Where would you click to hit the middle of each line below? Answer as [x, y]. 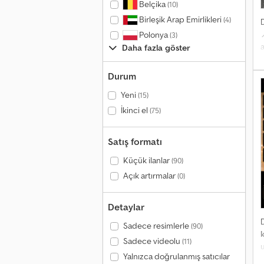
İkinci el [135, 110]
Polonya [153, 35]
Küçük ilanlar [147, 160]
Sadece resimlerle [157, 226]
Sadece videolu [152, 241]
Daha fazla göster [156, 48]
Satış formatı [135, 141]
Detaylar [126, 207]
